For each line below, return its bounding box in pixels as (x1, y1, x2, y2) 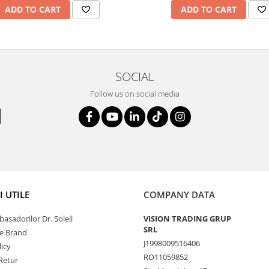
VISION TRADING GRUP (144, 213, 231, 224)
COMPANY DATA (144, 189, 215, 201)
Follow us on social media (89, 88, 180, 99)
